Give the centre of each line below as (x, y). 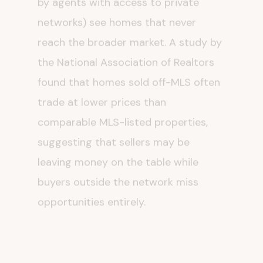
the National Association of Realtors (126, 52)
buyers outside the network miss (118, 171)
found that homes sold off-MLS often (129, 72)
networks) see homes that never (117, 12)
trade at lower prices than (102, 92)
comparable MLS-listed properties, (123, 112)
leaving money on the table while (118, 151)
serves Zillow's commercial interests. (127, 245)
